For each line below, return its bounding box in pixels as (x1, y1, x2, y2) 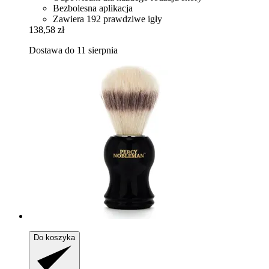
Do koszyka (34, 233, 75, 243)
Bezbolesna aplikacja (53, 3, 133, 14)
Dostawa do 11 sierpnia (29, 45, 118, 56)
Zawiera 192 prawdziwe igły (53, 14, 162, 25)
